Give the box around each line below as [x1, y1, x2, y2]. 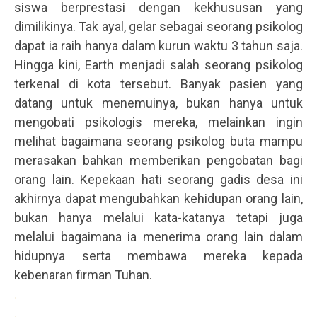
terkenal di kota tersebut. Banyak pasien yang [14, 76, 303, 92]
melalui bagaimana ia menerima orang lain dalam [14, 229, 303, 245]
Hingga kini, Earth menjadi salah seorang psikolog [14, 57, 303, 73]
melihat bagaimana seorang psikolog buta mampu [14, 134, 303, 149]
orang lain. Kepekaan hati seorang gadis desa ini [14, 172, 303, 188]
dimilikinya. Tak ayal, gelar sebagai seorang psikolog [14, 19, 303, 35]
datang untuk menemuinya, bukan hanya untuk [14, 96, 303, 111]
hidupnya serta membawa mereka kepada [14, 248, 303, 264]
